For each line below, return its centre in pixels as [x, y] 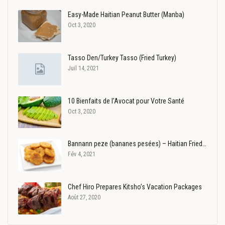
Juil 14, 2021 [83, 69]
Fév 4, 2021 [82, 154]
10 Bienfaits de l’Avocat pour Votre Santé [126, 101]
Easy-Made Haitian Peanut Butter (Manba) [126, 15]
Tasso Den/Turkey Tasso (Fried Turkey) [122, 58]
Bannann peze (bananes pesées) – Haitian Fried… [137, 144]
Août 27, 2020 [84, 197]
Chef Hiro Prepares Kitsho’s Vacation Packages [135, 187]
